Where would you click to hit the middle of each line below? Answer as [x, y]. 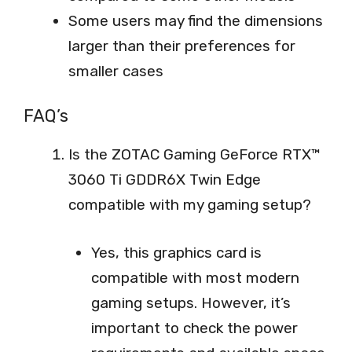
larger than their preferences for [182, 46]
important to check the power [194, 328]
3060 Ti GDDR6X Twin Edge [165, 180]
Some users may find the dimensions [196, 20]
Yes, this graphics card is [176, 252]
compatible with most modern [195, 277]
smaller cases [116, 71]
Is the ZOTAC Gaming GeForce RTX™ [194, 155]
